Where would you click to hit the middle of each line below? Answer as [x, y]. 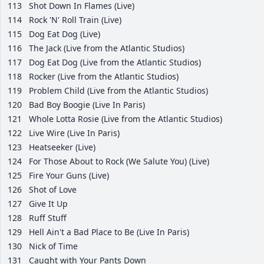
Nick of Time [53, 246]
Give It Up [48, 204]
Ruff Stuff [48, 218]
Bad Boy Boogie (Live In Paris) [87, 105]
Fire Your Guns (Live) [69, 176]
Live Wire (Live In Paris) [74, 133]
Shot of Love [53, 190]
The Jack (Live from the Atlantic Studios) [107, 48]
